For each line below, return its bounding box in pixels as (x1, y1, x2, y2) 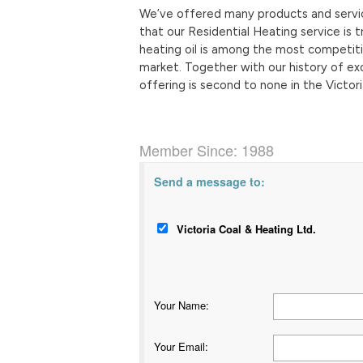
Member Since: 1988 (139, 139, 274, 160)
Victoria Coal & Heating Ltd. (177, 220, 316, 237)
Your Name (154, 297, 206, 313)
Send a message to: (154, 173, 265, 190)
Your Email (154, 338, 205, 354)
